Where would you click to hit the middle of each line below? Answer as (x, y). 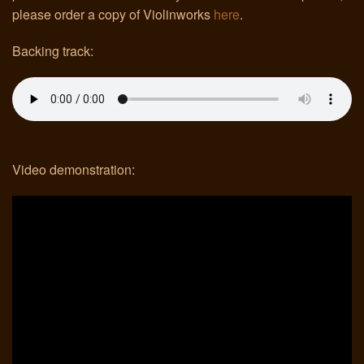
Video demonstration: (74, 169)
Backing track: (53, 50)
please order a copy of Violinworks (113, 14)
